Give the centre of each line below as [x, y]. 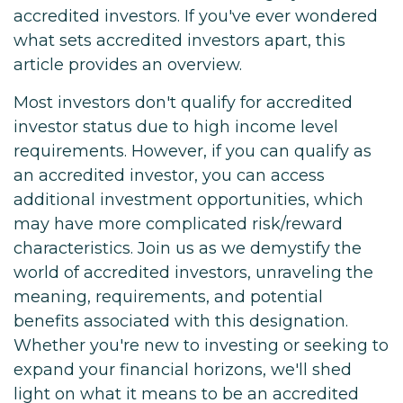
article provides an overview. [128, 65]
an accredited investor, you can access [169, 175]
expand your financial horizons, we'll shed [183, 370]
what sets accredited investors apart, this [179, 40]
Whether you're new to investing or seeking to [201, 345]
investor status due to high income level [176, 127]
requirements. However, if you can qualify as [193, 151]
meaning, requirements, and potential [168, 297]
